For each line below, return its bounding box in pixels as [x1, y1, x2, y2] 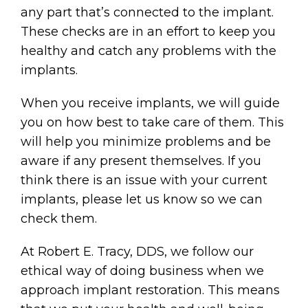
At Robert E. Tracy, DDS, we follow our [21, 244, 254, 260]
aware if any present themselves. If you [21, 153, 261, 169]
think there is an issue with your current [21, 173, 267, 188]
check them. [21, 211, 97, 227]
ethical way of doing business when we [21, 263, 264, 279]
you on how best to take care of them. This [21, 115, 284, 131]
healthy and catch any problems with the [21, 43, 276, 59]
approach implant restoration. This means [21, 283, 280, 298]
